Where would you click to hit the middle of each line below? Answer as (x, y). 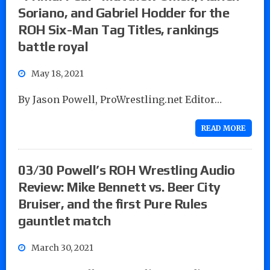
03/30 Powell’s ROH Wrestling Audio (127, 170)
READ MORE (224, 128)
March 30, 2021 (62, 247)
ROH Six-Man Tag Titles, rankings (118, 29)
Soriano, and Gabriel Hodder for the (124, 12)
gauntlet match (65, 220)
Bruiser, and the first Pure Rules (113, 203)
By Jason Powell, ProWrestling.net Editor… (120, 99)
